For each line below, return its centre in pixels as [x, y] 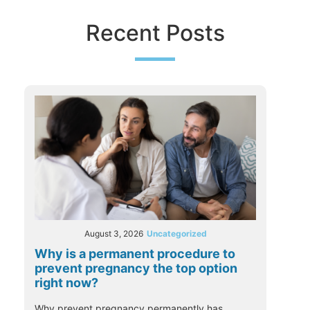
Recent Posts [155, 33]
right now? [66, 282]
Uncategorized [176, 233]
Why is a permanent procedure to [135, 253]
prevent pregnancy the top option [136, 268]
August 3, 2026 [113, 233]
